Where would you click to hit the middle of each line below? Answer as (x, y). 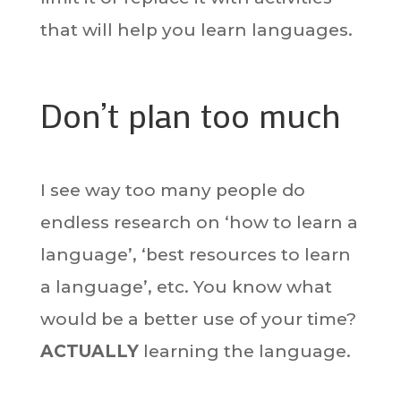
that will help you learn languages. (196, 30)
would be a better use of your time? (198, 319)
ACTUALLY (89, 351)
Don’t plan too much (190, 115)
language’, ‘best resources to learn (195, 255)
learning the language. (244, 351)
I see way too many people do (172, 190)
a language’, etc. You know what (186, 287)
